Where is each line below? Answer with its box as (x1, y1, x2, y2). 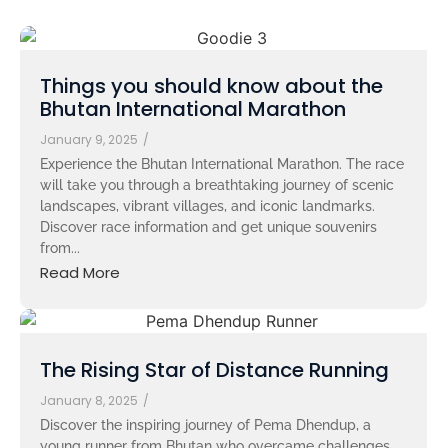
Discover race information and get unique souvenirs (40, 219, 377, 236)
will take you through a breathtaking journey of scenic (40, 177, 394, 194)
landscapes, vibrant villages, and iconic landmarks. (40, 198, 375, 215)
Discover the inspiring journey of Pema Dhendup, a (40, 416, 371, 433)
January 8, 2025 (40, 391, 138, 409)
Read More (40, 261, 120, 283)
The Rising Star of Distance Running (40, 355, 389, 384)
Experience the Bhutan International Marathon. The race (40, 156, 404, 173)
